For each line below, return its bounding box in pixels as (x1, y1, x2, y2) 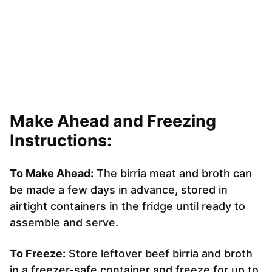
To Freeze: (10, 246, 66, 260)
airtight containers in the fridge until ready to (10, 199, 245, 212)
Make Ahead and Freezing (10, 110, 216, 131)
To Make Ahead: (10, 166, 93, 180)
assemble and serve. (10, 216, 118, 229)
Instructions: (10, 130, 112, 151)
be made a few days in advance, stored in (10, 183, 228, 196)
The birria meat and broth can (93, 166, 252, 180)
